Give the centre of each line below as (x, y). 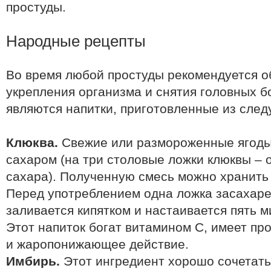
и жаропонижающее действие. (97, 244)
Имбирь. (33, 261)
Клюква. (32, 143)
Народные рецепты (76, 41)
